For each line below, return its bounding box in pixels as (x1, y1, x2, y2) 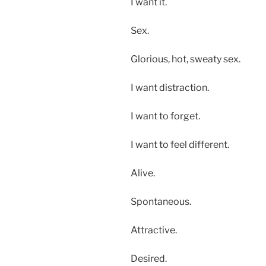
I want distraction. (131, 81, 209, 93)
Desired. (131, 252, 167, 264)
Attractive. (131, 224, 177, 236)
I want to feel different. (131, 138, 229, 150)
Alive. (131, 167, 155, 179)
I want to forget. (131, 110, 200, 122)
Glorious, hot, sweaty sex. (131, 53, 240, 65)
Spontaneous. (131, 195, 191, 207)
